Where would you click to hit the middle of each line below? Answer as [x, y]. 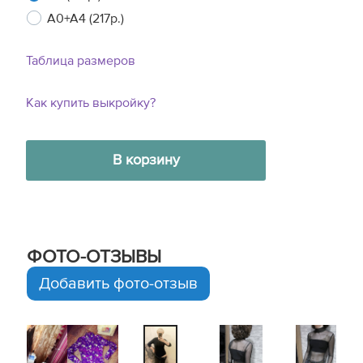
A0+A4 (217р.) [85, 19]
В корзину [146, 160]
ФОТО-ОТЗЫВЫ [94, 257]
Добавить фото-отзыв [118, 284]
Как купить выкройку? [91, 103]
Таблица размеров [81, 61]
